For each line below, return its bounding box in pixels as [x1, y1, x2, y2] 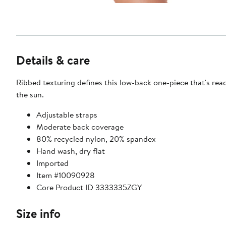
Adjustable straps [36, 108, 97, 120]
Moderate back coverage [36, 121, 124, 132]
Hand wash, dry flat [36, 145, 105, 156]
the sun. [16, 88, 44, 100]
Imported [36, 157, 69, 168]
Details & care [16, 51, 90, 69]
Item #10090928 [36, 169, 95, 181]
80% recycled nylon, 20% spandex [36, 133, 156, 144]
